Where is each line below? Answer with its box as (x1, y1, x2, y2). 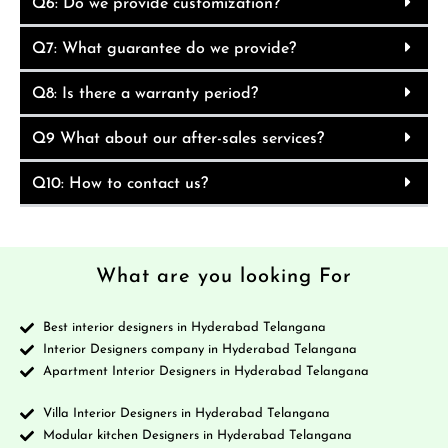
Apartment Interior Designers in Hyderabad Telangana (42, 364, 369, 378)
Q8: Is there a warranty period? (32, 85, 258, 102)
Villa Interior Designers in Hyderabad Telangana (42, 406, 330, 420)
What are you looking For (96, 266, 352, 287)
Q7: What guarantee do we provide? (32, 40, 296, 57)
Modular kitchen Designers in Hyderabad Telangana (42, 428, 352, 442)
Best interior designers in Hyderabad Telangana (42, 320, 326, 334)
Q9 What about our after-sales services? (32, 130, 324, 147)
